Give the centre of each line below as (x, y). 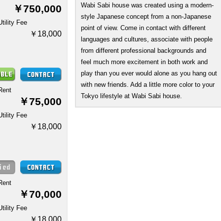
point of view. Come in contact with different (143, 28)
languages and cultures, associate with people (147, 39)
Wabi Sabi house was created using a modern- (147, 5)
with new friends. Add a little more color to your (148, 85)
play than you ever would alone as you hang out (149, 73)
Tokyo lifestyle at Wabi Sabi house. (131, 96)
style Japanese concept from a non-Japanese (146, 17)
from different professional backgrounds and (144, 51)
